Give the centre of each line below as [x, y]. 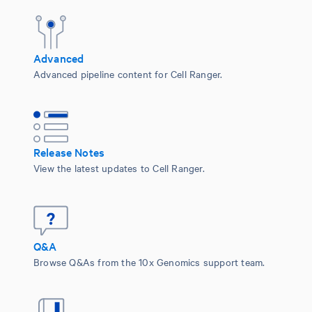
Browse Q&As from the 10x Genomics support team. [149, 262]
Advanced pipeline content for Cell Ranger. [128, 73]
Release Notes [69, 151]
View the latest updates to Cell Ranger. [119, 167]
